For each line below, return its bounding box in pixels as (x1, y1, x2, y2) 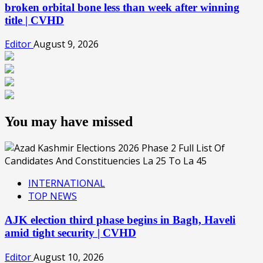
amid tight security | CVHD (5, 226, 136, 239)
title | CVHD (5, 14, 64, 26)
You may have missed (5, 114, 133, 130)
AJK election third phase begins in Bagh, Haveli (5, 213, 235, 226)
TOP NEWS (28, 190, 77, 203)
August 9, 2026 (33, 38, 99, 51)
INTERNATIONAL (28, 177, 105, 190)
